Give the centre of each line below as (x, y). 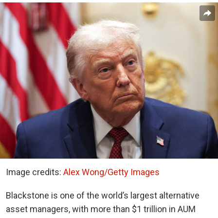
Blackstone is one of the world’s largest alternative (103, 195)
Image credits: (35, 172)
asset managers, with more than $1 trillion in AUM (101, 209)
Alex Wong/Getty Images (111, 172)
